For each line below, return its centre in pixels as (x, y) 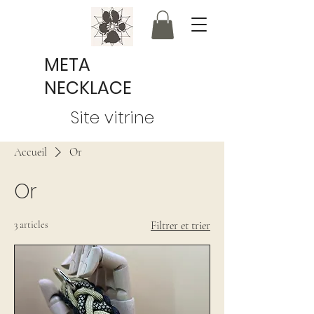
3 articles (31, 225)
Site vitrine (112, 117)
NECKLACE (88, 88)
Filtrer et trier (180, 226)
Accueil (30, 152)
